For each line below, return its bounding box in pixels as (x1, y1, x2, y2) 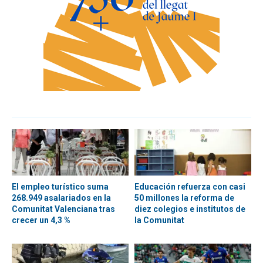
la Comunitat (134, 215, 184, 225)
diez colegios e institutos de (134, 204, 245, 214)
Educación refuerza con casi (134, 182, 245, 192)
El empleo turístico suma (12, 182, 109, 192)
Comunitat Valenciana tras (12, 204, 115, 214)
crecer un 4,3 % (12, 215, 70, 225)
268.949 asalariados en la (12, 193, 111, 203)
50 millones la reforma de (134, 193, 234, 203)
